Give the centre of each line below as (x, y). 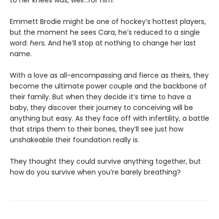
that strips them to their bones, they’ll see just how (97, 129)
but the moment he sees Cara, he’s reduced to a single (105, 33)
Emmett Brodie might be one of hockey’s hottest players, (108, 22)
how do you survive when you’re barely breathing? (95, 172)
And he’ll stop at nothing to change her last (122, 43)
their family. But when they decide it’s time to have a (100, 97)
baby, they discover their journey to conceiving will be (101, 108)
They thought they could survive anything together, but (105, 162)
